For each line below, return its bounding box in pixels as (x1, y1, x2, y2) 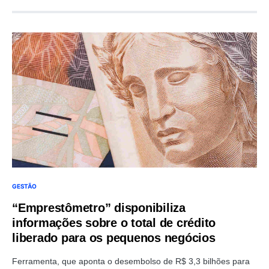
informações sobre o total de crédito (12, 216, 216, 229)
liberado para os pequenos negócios (12, 231, 216, 244)
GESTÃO (12, 182, 37, 190)
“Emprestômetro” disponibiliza (12, 201, 186, 214)
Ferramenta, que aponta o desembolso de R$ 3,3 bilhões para (12, 256, 250, 266)
